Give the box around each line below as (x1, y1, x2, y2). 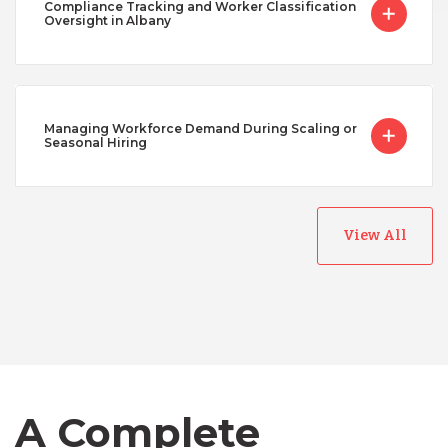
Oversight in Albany (43, 12, 171, 28)
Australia (152, 249, 236, 272)
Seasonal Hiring (43, 134, 147, 150)
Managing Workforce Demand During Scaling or (43, 120, 357, 136)
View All (343, 226, 407, 244)
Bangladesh (137, 319, 251, 342)
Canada (158, 389, 230, 412)
